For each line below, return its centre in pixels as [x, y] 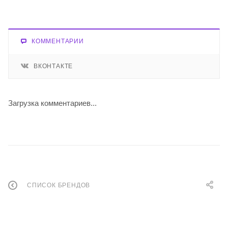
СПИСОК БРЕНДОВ [59, 186]
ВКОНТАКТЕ [53, 66]
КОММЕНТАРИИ [58, 41]
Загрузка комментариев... [52, 103]
